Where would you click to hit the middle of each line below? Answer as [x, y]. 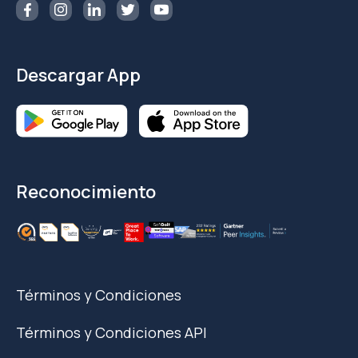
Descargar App [78, 76]
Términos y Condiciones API [111, 332]
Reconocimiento [86, 192]
